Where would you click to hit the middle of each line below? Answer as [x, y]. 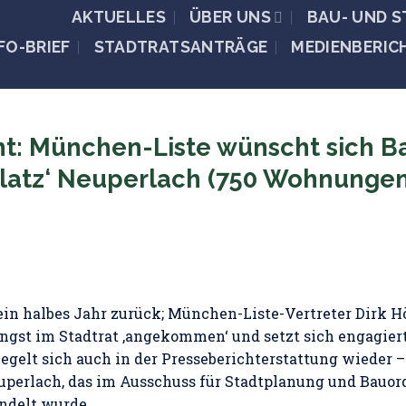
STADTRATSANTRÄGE [181, 46]
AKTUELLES [119, 17]
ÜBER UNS [230, 17]
